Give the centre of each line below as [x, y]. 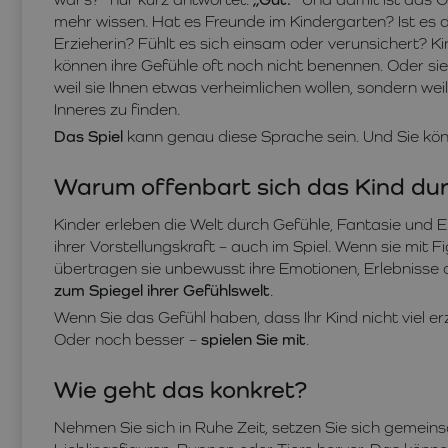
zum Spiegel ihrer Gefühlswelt [162, 290]
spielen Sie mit [253, 339]
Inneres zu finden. [117, 109]
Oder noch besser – [127, 339]
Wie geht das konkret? [180, 389]
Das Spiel [88, 136]
